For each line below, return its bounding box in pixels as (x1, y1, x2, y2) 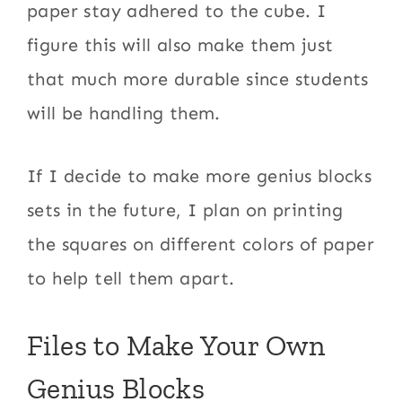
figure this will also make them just (27, 34, 334, 57)
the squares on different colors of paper (27, 233, 375, 256)
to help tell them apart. (27, 267, 235, 290)
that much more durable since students (27, 68, 369, 91)
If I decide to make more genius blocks (27, 165, 372, 188)
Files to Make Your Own (27, 328, 326, 363)
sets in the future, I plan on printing (27, 199, 344, 222)
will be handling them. (27, 102, 221, 125)
